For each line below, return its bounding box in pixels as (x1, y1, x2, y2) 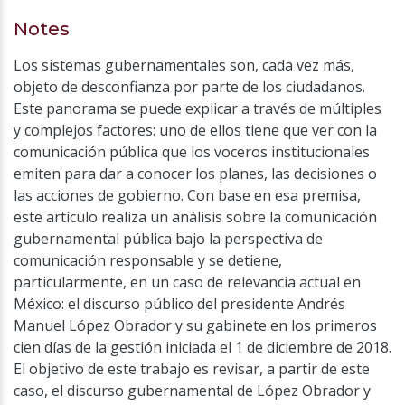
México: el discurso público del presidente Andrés (14, 293, 345, 314)
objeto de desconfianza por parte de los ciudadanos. (14, 76, 365, 97)
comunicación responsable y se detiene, (14, 250, 282, 270)
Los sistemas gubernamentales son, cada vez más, (14, 54, 354, 75)
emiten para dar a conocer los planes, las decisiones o (14, 163, 377, 184)
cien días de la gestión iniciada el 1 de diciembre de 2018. (14, 336, 391, 357)
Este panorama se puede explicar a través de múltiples (14, 98, 381, 118)
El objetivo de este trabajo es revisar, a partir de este (14, 358, 370, 379)
